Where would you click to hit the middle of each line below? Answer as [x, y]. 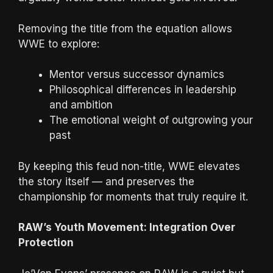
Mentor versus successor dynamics [137, 74]
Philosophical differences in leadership [143, 90]
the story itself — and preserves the [106, 181]
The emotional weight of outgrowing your [151, 120]
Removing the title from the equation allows [125, 28]
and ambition [81, 105]
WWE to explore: [59, 44]
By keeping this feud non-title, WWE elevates [129, 166]
